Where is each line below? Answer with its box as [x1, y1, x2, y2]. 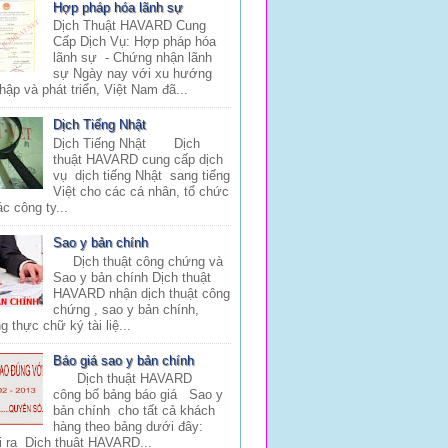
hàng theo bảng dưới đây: [53, 419, 204, 435]
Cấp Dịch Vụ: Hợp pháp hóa [53, 34, 217, 50]
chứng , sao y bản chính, [53, 301, 200, 317]
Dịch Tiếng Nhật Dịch [53, 135, 201, 151]
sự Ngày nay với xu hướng [53, 66, 213, 82]
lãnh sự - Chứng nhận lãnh [53, 50, 213, 66]
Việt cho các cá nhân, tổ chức [53, 183, 230, 199]
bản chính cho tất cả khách [53, 403, 216, 419]
